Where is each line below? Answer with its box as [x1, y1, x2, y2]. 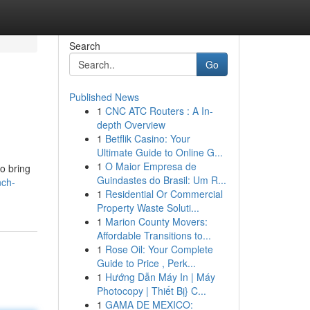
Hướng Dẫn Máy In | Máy [104, 270, 215, 284]
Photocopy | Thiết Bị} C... [96, 284, 206, 298]
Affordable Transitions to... [96, 228, 211, 242]
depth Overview [96, 118, 165, 131]
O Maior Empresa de [104, 159, 197, 173]
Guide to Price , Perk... [96, 256, 196, 270]
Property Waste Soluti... [96, 201, 199, 215]
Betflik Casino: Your [104, 131, 190, 145]
